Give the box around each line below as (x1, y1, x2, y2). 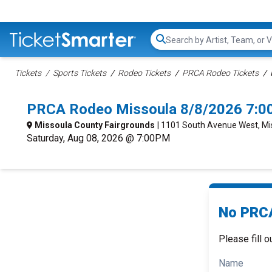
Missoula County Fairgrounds (35, 120, 155, 130)
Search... (165, 39, 200, 52)
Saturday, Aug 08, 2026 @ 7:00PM (27, 132, 170, 144)
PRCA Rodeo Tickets (182, 68, 259, 78)
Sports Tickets (53, 68, 106, 78)
